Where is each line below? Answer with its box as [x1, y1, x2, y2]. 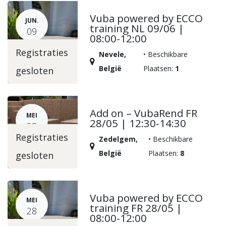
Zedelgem [99, 134, 136, 144]
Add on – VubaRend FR [90, 105, 198, 120]
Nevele [99, 49, 125, 59]
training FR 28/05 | [90, 200, 183, 215]
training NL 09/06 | [90, 21, 185, 35]
